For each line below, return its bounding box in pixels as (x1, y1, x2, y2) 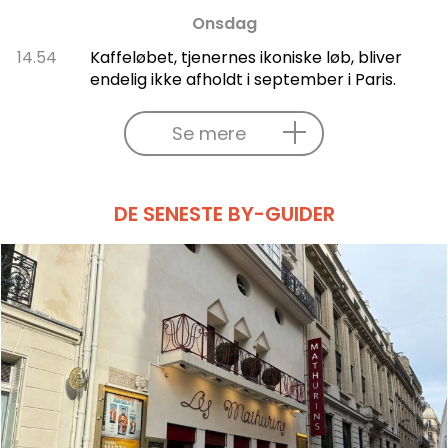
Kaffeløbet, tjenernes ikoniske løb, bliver (89, 45, 402, 69)
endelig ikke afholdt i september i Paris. (89, 67, 396, 91)
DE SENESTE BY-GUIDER (113, 199, 335, 228)
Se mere (172, 120, 246, 146)
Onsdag (191, 11, 257, 35)
